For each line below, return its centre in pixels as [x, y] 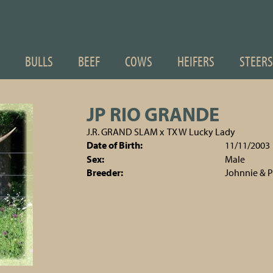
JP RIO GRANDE [153, 114]
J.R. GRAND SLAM [122, 132]
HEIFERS [196, 61]
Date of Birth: [114, 145]
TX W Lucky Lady [201, 132]
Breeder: [105, 172]
